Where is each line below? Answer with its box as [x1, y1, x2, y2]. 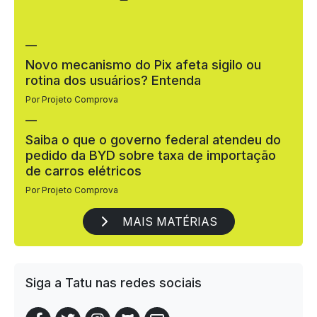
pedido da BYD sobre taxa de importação [25, 147, 276, 163]
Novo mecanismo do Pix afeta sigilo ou [25, 57, 261, 73]
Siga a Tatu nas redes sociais [25, 275, 202, 291]
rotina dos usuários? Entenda [25, 72, 201, 88]
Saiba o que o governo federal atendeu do [25, 132, 281, 148]
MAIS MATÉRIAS [118, 214, 217, 229]
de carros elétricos [25, 163, 142, 179]
